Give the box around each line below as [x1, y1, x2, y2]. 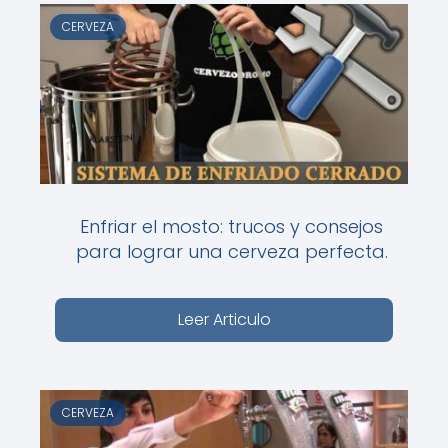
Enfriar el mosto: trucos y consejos [80, 214, 383, 239]
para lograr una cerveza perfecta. [75, 239, 388, 264]
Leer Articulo [177, 308, 271, 331]
